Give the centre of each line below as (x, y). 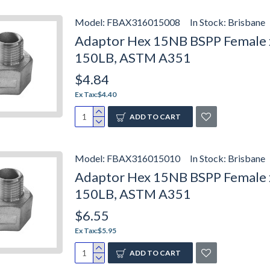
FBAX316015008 (143, 22)
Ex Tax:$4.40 (96, 94)
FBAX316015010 (143, 158)
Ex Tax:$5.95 (96, 231)
